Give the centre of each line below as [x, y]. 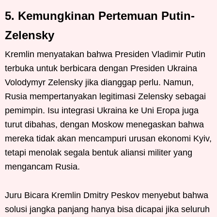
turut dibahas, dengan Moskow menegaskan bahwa [104, 124]
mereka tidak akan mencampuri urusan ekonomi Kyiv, [108, 139]
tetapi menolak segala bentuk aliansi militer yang [99, 153]
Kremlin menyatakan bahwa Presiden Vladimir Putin [105, 54]
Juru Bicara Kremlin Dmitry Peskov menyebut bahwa [107, 195]
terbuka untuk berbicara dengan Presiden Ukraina [101, 68]
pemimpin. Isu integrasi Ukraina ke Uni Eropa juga [102, 110]
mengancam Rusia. [42, 167]
